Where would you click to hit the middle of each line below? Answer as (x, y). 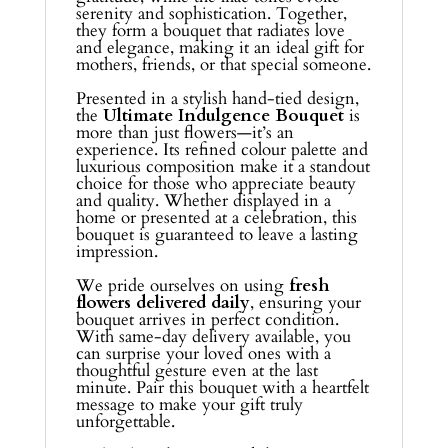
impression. (116, 251)
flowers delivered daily (162, 302)
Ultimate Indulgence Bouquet (223, 115)
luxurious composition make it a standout (222, 166)
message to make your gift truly (189, 404)
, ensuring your (305, 302)
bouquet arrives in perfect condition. (207, 319)
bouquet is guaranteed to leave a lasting (216, 234)
